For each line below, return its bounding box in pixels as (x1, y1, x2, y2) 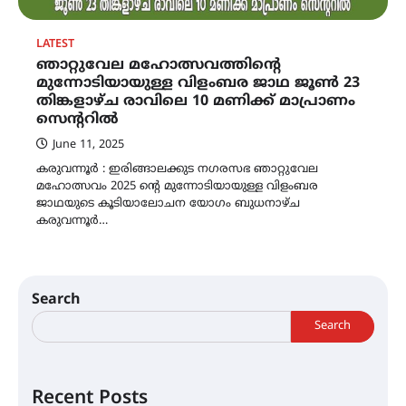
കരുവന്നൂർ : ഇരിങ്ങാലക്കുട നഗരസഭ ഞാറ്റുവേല (36, 161, 318, 177)
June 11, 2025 (53, 137, 124, 152)
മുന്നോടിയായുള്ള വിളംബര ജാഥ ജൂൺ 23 (36, 73, 360, 92)
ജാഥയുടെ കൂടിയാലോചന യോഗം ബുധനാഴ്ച (36, 196, 300, 211)
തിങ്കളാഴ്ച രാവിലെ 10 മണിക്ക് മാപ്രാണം (36, 92, 355, 111)
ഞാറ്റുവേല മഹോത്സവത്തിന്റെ (36, 55, 281, 74)
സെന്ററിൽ (36, 110, 119, 129)
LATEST (36, 36, 74, 52)
